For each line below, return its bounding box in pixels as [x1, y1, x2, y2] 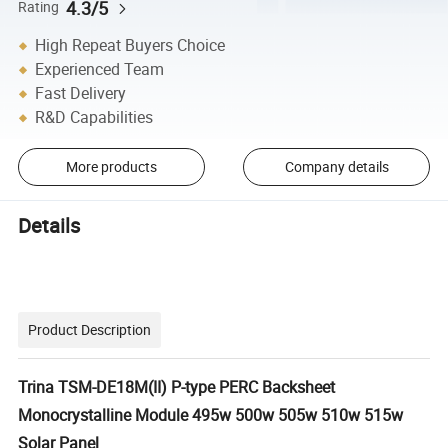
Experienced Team [35, 58, 165, 81]
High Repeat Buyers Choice [35, 34, 226, 57]
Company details [284, 157, 389, 177]
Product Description [28, 320, 152, 340]
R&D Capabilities [35, 106, 154, 129]
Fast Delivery [35, 82, 127, 105]
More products [65, 157, 157, 177]
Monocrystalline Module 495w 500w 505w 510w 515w [18, 404, 404, 427]
